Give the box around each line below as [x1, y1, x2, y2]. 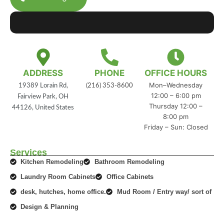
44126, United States [12, 104, 74, 111]
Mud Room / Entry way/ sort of [116, 187, 211, 195]
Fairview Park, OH [17, 93, 69, 100]
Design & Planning [20, 202, 79, 210]
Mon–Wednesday [149, 80, 203, 89]
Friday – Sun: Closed [143, 122, 208, 131]
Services [10, 147, 47, 157]
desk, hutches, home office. [20, 187, 106, 195]
